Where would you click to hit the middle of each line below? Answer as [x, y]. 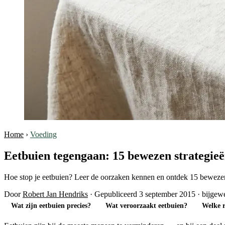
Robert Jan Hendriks [55, 194]
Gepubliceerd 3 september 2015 [145, 194]
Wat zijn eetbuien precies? [51, 206]
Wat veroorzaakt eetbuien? [147, 206]
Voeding [43, 134]
